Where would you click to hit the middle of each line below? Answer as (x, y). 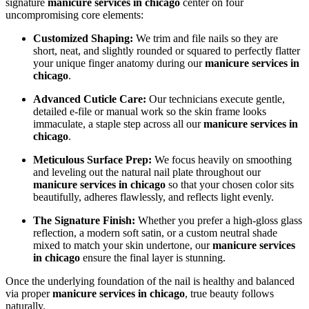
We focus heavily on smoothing (222, 159)
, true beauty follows (229, 293)
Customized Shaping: (83, 38)
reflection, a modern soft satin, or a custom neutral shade (155, 232)
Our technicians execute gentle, (216, 99)
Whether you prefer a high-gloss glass (219, 220)
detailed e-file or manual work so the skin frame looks (150, 111)
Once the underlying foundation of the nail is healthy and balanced (150, 281)
